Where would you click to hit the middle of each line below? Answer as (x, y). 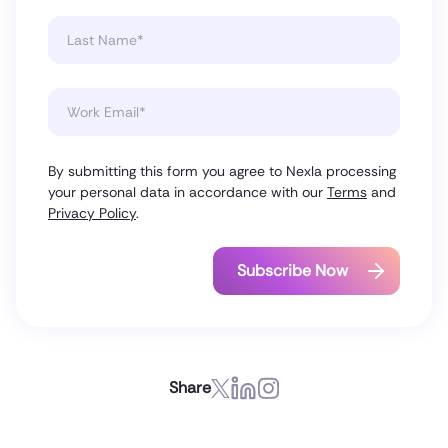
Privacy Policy (92, 212)
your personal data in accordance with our (187, 191)
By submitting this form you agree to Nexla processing (222, 170)
